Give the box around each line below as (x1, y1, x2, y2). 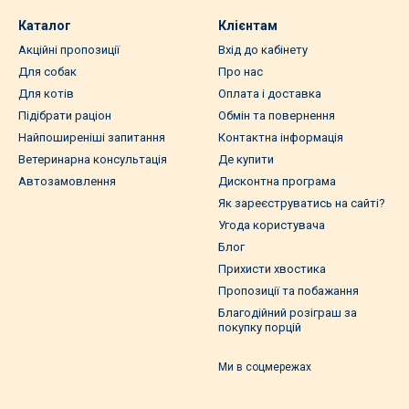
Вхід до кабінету (218, 43, 308, 58)
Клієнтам (218, 18, 278, 34)
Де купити (218, 152, 274, 167)
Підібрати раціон (18, 109, 111, 123)
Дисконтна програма (218, 174, 336, 189)
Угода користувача (218, 218, 325, 233)
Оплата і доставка (218, 87, 321, 101)
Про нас (218, 65, 263, 79)
